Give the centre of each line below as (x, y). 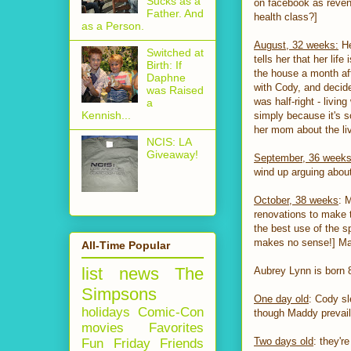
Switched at (175, 52)
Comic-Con (171, 312)
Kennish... (106, 115)
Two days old (284, 342)
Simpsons (119, 294)
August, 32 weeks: (296, 45)
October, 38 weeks (296, 201)
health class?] (286, 17)
